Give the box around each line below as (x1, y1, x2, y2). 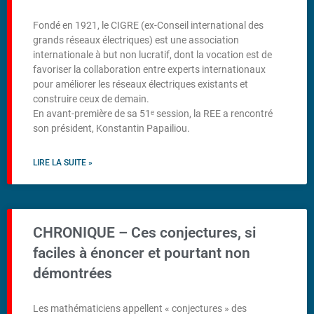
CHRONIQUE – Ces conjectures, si (33, 224, 256, 241)
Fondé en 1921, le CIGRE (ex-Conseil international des (33, 19, 264, 31)
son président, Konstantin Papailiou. (33, 122, 190, 134)
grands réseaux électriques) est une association (33, 34, 239, 46)
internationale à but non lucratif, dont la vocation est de (33, 48, 272, 60)
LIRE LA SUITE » (33, 157, 93, 168)
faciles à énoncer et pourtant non (33, 244, 250, 261)
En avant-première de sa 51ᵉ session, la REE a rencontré (33, 107, 273, 119)
